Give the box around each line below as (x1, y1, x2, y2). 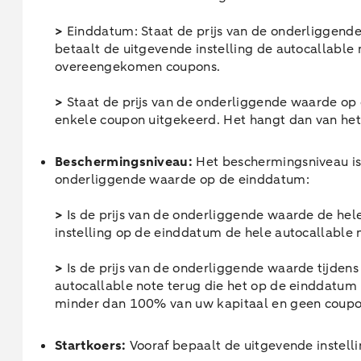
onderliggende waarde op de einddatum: (55, 171, 309, 189)
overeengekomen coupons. (55, 58, 221, 76)
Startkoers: (55, 337, 127, 355)
